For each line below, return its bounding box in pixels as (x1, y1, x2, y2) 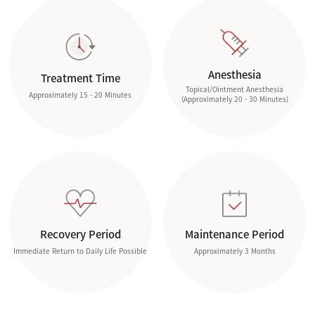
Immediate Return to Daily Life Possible (13, 245, 148, 257)
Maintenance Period (185, 226, 285, 243)
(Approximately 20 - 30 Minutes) (181, 93, 288, 104)
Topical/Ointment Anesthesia (186, 83, 284, 94)
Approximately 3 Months (193, 245, 276, 257)
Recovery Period (39, 226, 121, 243)
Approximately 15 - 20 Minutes (29, 89, 132, 101)
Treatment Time (40, 70, 120, 86)
